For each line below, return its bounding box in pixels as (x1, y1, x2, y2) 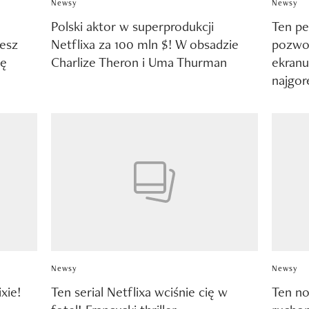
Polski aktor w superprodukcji (50, 17, 214, 36)
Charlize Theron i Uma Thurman (50, 53, 227, 72)
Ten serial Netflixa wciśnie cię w (50, 283, 228, 301)
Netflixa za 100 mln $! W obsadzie (50, 35, 239, 54)
